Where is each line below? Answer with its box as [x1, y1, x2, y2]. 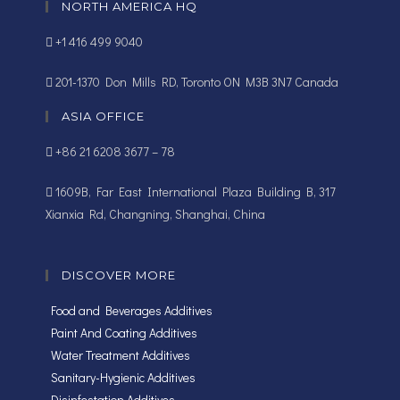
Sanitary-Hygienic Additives [50, 369, 196, 387]
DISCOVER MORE [61, 268, 176, 283]
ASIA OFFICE [61, 109, 145, 124]
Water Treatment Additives [50, 346, 190, 364]
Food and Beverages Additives [50, 302, 212, 320]
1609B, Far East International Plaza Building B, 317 [52, 183, 336, 201]
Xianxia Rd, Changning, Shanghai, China [45, 205, 265, 223]
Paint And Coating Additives [50, 324, 197, 342]
